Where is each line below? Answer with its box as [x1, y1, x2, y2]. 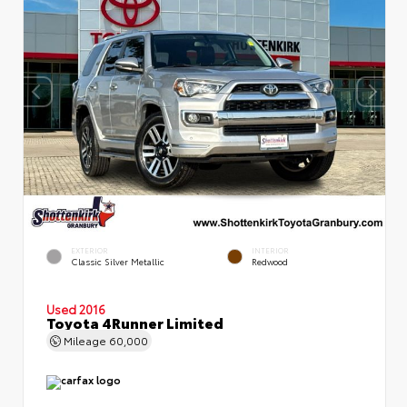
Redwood [252, 254, 288, 267]
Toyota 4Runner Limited [46, 311, 223, 332]
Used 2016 [46, 300, 105, 316]
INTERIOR [252, 244, 289, 255]
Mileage [61, 332, 109, 347]
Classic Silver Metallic [71, 254, 164, 267]
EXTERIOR [71, 244, 108, 255]
